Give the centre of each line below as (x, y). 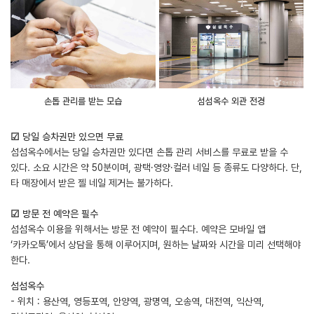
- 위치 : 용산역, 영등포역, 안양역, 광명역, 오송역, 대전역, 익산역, (137, 301)
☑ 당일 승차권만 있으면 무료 (67, 136)
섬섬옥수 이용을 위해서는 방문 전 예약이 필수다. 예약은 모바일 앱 (138, 229)
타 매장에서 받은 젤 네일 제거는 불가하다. (92, 183)
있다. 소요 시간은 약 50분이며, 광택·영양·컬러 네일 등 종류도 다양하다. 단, (156, 167)
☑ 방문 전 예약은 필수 (54, 213)
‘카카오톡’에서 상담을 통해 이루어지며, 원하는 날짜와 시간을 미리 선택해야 (156, 244)
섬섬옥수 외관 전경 (231, 101)
